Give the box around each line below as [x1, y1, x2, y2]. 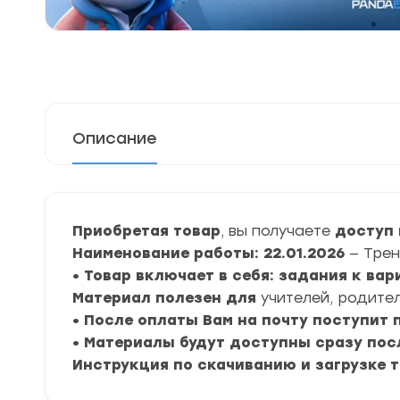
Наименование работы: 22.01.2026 [72, 245, 349, 262]
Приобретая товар [72, 222, 221, 239]
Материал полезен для [72, 289, 261, 306]
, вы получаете [221, 222, 330, 239]
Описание [72, 129, 157, 148]
